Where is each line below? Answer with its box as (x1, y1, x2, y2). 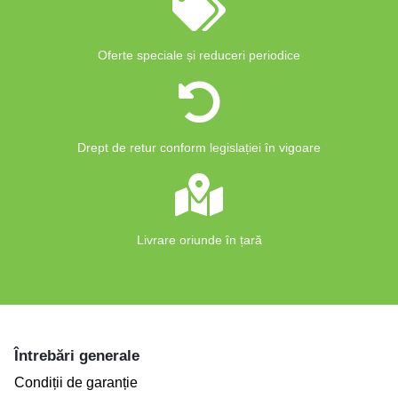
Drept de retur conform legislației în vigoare (77, 140, 321, 155)
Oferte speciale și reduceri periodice (98, 48, 300, 62)
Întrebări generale (14, 347, 139, 364)
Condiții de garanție (14, 375, 138, 390)
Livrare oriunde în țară (136, 233, 262, 247)
